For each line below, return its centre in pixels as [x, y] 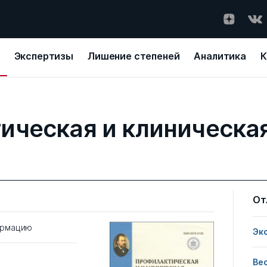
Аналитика [220, 56]
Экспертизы [44, 56]
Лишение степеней [134, 56]
